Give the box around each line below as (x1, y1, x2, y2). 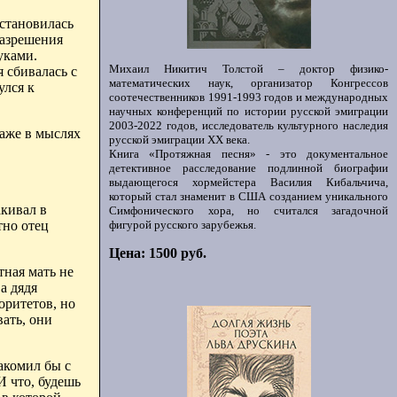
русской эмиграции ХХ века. (109, 133, 250, 146)
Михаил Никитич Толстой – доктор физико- (109, 62, 388, 75)
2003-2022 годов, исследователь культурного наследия (109, 119, 388, 132)
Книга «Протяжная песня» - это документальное (109, 147, 388, 160)
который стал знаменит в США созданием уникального (109, 190, 388, 203)
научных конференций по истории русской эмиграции (109, 105, 388, 118)
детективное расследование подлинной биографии (109, 161, 388, 175)
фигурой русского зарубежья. (109, 218, 256, 231)
